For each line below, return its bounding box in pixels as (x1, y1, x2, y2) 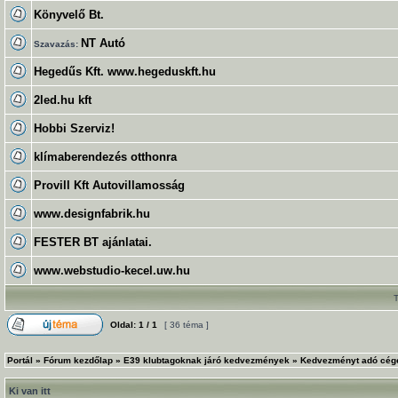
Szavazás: (34, 39, 81, 49)
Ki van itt (9, 386, 51, 396)
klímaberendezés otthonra (34, 150, 177, 163)
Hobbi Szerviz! (34, 122, 115, 135)
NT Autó (81, 36, 125, 50)
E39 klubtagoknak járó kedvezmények (123, 355, 290, 365)
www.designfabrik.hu (34, 207, 150, 220)
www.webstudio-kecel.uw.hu (34, 264, 190, 277)
